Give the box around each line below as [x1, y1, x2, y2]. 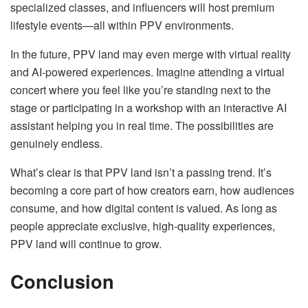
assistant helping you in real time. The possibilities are [10, 118, 274, 134]
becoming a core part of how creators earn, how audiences [10, 182, 294, 199]
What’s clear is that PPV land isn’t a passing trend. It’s [10, 164, 272, 181]
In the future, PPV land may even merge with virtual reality [10, 46, 291, 63]
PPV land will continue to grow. [10, 236, 162, 252]
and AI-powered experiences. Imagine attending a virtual [10, 64, 285, 80]
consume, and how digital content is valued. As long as [10, 200, 277, 217]
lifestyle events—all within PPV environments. [10, 17, 234, 34]
